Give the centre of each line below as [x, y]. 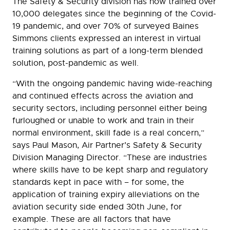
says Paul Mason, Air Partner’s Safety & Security [107, 146]
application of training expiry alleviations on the [106, 195]
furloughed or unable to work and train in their [103, 121]
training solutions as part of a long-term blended [108, 51]
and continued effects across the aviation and [103, 96]
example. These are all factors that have [92, 219]
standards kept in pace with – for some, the [98, 183]
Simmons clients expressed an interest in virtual [107, 39]
